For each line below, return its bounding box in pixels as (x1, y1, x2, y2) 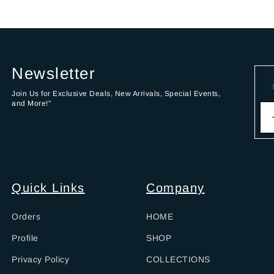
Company (146, 180, 205, 194)
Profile (12, 232, 39, 243)
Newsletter (12, 64, 95, 83)
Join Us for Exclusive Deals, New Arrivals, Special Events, (12, 89, 220, 98)
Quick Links (12, 180, 85, 194)
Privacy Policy (12, 254, 69, 264)
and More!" (12, 98, 51, 108)
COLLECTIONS (146, 254, 210, 264)
